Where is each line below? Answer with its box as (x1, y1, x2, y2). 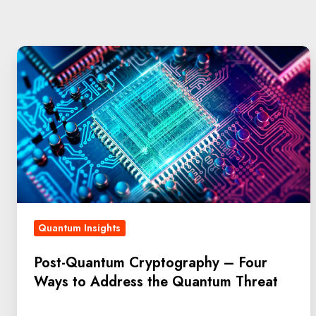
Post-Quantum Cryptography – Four (34, 253, 267, 273)
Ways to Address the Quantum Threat (34, 272, 278, 292)
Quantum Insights (38, 221, 121, 236)
